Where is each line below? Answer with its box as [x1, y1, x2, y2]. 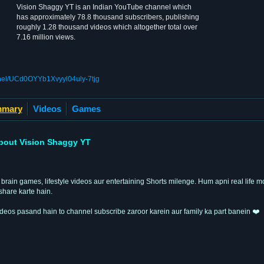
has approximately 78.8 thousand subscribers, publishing [16, 13, 199, 21]
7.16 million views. [16, 33, 75, 41]
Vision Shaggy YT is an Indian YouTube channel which [16, 3, 192, 11]
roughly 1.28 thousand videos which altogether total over [16, 23, 197, 31]
